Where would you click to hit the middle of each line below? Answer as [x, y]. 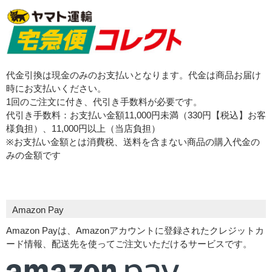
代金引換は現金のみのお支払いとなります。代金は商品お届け [134, 75]
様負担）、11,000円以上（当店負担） [83, 129]
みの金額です [33, 155]
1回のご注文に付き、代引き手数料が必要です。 [104, 102]
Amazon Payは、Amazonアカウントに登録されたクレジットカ [135, 231]
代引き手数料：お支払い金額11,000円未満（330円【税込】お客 [136, 115]
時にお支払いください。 [56, 89]
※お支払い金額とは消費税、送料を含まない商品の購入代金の [133, 142]
